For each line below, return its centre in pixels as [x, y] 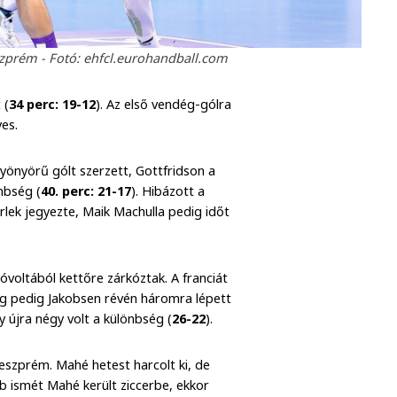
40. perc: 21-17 [86, 191]
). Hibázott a [168, 191]
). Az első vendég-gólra [164, 104]
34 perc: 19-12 [53, 104]
